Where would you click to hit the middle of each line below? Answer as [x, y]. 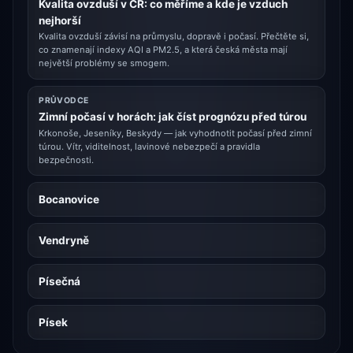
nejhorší [60, 20]
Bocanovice [69, 199]
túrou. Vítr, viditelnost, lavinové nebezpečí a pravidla [150, 146]
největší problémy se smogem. [104, 63]
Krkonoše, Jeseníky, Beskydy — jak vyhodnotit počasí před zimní [176, 133]
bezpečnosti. [67, 160]
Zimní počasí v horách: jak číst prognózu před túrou [173, 117]
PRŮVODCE [64, 100]
